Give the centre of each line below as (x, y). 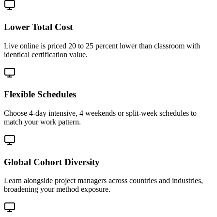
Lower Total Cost (38, 27)
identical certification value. (46, 54)
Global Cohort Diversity (52, 162)
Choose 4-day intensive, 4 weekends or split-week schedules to (100, 113)
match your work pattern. (42, 122)
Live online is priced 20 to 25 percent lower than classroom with (102, 46)
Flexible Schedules (40, 94)
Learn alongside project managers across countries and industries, (103, 181)
